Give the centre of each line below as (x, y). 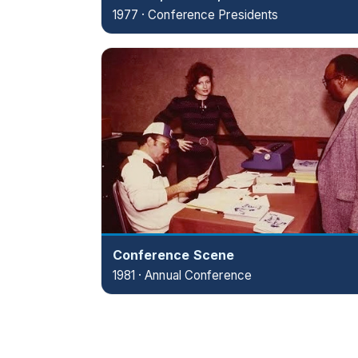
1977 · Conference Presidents (195, 15)
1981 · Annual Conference (182, 275)
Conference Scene (173, 255)
